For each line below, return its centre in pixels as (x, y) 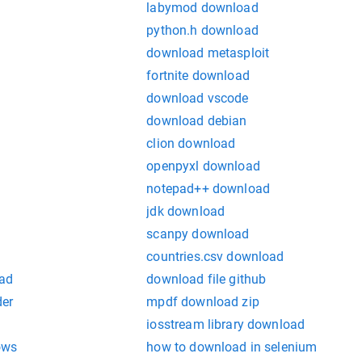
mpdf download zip (203, 302)
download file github (206, 280)
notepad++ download (208, 189)
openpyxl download (203, 166)
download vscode (198, 99)
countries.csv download (215, 257)
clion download (191, 144)
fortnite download (198, 76)
